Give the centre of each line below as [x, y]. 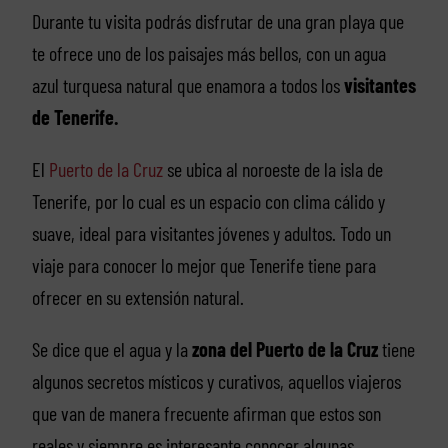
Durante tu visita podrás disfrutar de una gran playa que [217, 20]
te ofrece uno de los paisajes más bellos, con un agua [208, 52]
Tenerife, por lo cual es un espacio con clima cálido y [208, 200]
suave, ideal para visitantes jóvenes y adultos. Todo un [211, 232]
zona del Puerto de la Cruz [282, 348]
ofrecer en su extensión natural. [137, 296]
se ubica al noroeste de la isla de [272, 168]
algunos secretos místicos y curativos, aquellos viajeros [216, 380]
